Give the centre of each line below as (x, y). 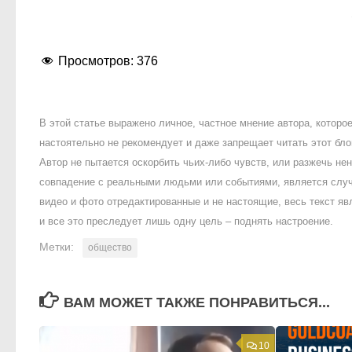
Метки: (57, 247)
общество (110, 248)
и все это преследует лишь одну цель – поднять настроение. (186, 222)
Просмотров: (96, 61)
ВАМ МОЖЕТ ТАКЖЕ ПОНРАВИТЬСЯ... (196, 303)
